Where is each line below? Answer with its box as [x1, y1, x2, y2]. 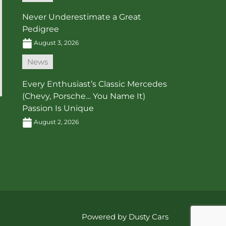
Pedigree [22, 24, 59, 34]
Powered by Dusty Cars [82, 212, 168, 222]
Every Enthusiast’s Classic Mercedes [22, 79, 167, 89]
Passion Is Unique [22, 103, 94, 114]
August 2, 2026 [32, 118, 79, 126]
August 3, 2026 [32, 39, 79, 47]
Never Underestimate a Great [22, 12, 141, 22]
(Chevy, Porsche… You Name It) [22, 91, 145, 101]
